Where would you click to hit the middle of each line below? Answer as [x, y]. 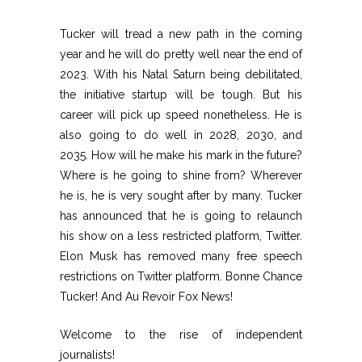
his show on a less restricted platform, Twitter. [181, 236]
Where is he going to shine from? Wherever [181, 176]
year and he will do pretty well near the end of [181, 55]
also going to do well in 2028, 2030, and [181, 135]
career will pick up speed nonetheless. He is [181, 115]
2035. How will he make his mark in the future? [181, 156]
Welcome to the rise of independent [181, 335]
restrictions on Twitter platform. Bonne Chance [181, 277]
